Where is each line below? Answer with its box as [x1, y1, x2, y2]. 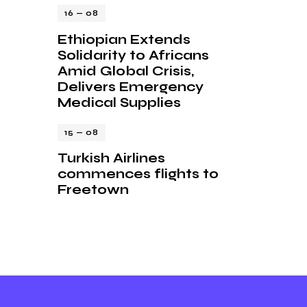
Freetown [58, 182, 129, 198]
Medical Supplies [58, 94, 181, 110]
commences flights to [58, 166, 219, 182]
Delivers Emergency [58, 78, 204, 95]
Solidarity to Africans [58, 47, 209, 63]
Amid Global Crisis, [58, 62, 194, 79]
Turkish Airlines [58, 150, 165, 167]
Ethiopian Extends [58, 31, 191, 47]
